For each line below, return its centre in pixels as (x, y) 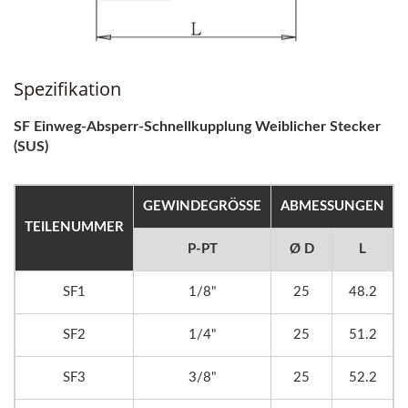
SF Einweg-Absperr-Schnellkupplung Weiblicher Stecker (197, 127)
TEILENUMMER (74, 228)
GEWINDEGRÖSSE (198, 207)
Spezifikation (67, 89)
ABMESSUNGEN (332, 207)
